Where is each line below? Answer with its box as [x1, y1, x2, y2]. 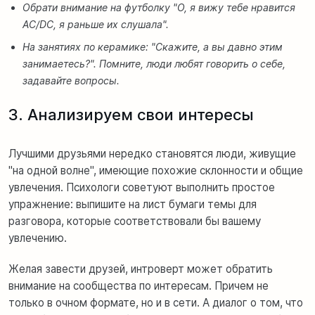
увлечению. [8, 231, 70, 245]
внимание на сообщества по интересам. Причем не [8, 278, 269, 292]
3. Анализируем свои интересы [8, 105, 254, 124]
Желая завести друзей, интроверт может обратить [8, 262, 273, 276]
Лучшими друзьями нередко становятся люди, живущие [8, 146, 296, 160]
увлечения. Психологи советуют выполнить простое [8, 180, 275, 194]
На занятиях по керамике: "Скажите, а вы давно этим [22, 40, 283, 53]
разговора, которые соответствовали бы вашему [8, 214, 261, 228]
